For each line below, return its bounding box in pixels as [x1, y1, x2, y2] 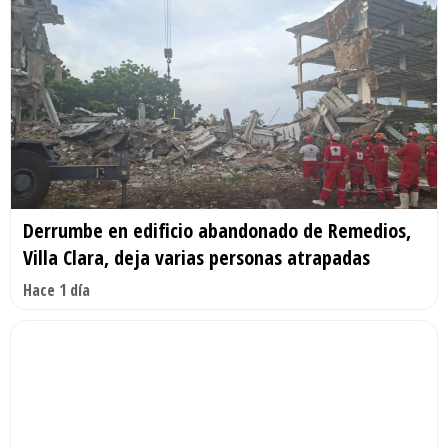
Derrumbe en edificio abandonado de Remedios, [23, 217, 411, 245]
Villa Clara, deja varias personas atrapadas [23, 244, 370, 272]
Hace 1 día [23, 279, 90, 302]
